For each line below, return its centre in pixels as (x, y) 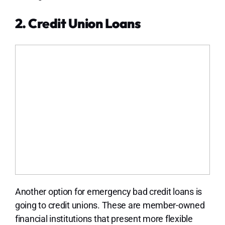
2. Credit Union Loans (78, 24)
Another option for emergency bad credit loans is (108, 192)
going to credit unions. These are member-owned (110, 205)
